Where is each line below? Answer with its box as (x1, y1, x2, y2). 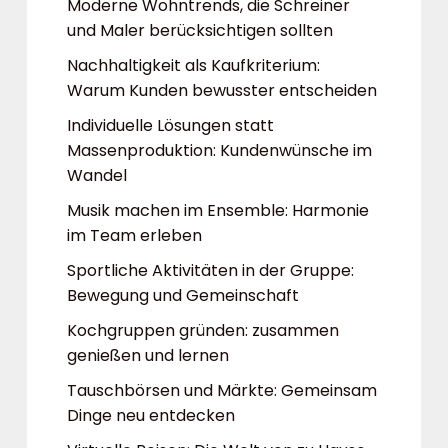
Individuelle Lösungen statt (67, 114, 274, 137)
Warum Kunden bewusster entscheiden (67, 79, 377, 102)
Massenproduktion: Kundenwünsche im (67, 139, 372, 162)
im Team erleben (67, 224, 202, 247)
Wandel (67, 164, 127, 187)
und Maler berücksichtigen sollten (67, 19, 333, 42)
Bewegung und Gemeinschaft (67, 284, 299, 307)
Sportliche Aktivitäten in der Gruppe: (67, 259, 354, 282)
